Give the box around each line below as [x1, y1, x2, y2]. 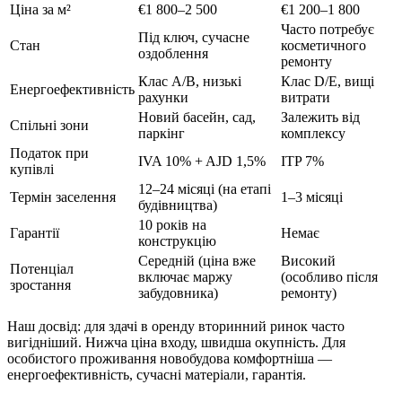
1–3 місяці [281, 188, 343, 205]
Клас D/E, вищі [281, 73, 374, 89]
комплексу [281, 125, 345, 141]
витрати [281, 89, 330, 105]
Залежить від [281, 109, 360, 125]
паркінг [138, 125, 185, 141]
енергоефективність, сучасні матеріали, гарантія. [7, 366, 306, 382]
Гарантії [10, 224, 59, 240]
